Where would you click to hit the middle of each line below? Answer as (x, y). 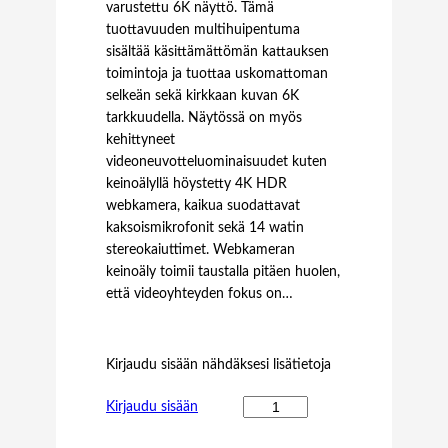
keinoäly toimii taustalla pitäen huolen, (223, 271)
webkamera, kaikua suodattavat (203, 205)
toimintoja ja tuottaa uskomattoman (217, 73)
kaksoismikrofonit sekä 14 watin (205, 227)
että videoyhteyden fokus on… (199, 293)
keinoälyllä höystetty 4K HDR (196, 183)
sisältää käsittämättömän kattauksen (217, 51)
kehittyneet (140, 139)
